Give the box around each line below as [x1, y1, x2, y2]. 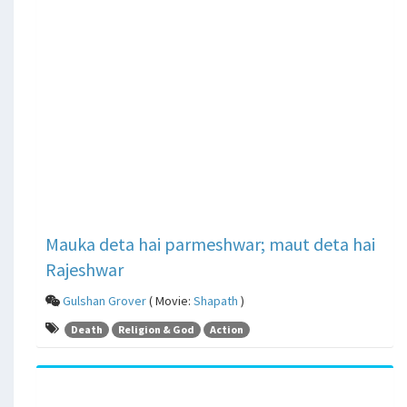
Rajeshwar [45, 258, 124, 282]
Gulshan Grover [63, 293, 146, 310]
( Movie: [146, 293, 194, 310]
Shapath [194, 293, 238, 310]
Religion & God [118, 322, 194, 336]
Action [210, 322, 243, 336]
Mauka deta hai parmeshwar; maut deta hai [45, 233, 375, 256]
